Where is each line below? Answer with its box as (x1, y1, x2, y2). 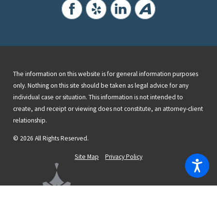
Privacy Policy (105, 152, 143, 161)
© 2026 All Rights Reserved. (13, 134, 89, 143)
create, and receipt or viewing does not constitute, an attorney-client (13, 104, 203, 113)
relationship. (13, 116, 47, 124)
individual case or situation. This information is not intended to (13, 93, 183, 101)
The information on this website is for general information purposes (13, 69, 198, 78)
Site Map (74, 152, 99, 161)
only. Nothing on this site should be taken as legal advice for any (13, 81, 188, 90)
